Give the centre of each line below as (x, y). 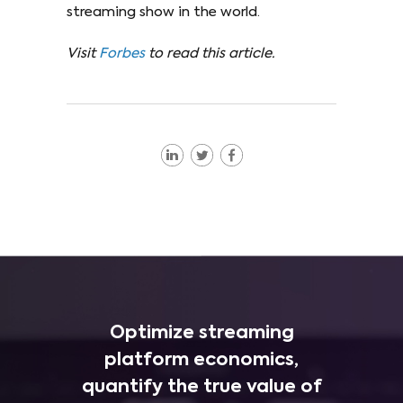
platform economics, (201, 360)
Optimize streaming (201, 333)
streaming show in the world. (163, 12)
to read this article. (211, 53)
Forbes (122, 53)
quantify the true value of (201, 387)
